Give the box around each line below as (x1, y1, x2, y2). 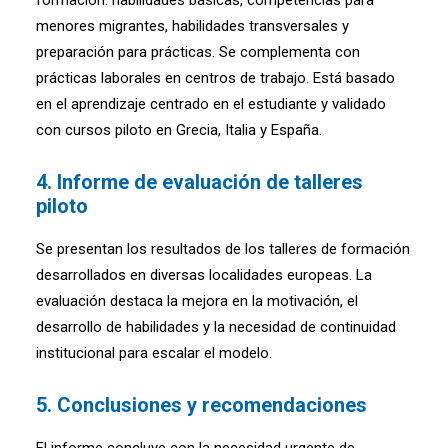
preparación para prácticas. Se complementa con (36, 43, 360, 62)
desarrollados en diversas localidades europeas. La (36, 266, 372, 285)
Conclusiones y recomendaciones (57, 393, 367, 418)
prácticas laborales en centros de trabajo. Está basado (36, 69, 395, 88)
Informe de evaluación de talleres (57, 170, 363, 195)
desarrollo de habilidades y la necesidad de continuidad (36, 318, 396, 337)
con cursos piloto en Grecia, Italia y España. (36, 121, 322, 140)
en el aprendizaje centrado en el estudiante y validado (36, 95, 386, 114)
